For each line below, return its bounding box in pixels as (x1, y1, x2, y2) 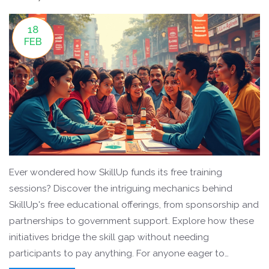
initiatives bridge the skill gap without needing (9, 231, 209, 243)
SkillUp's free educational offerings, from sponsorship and (9, 199, 259, 210)
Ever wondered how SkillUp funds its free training (9, 166, 222, 178)
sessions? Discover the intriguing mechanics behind (9, 183, 232, 194)
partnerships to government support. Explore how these (9, 215, 254, 226)
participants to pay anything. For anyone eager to (9, 247, 225, 259)
